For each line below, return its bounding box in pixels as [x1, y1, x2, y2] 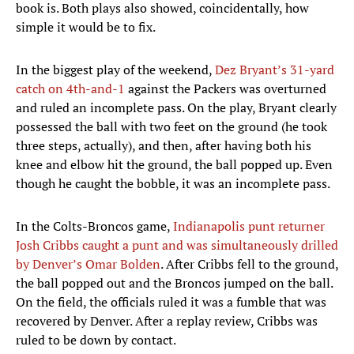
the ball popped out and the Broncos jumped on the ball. [16, 274, 333, 292]
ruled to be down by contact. [16, 331, 176, 349]
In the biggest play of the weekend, [16, 61, 215, 79]
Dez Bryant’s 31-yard [215, 61, 334, 79]
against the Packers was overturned [125, 80, 326, 98]
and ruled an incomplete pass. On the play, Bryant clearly [16, 99, 337, 117]
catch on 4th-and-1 [16, 80, 125, 98]
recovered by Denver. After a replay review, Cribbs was [16, 312, 318, 330]
